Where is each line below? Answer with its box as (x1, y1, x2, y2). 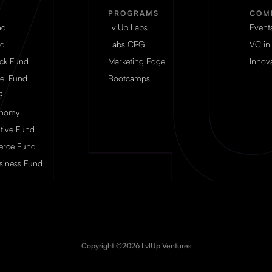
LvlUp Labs (107, 21, 148, 32)
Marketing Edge (107, 55, 165, 66)
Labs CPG (107, 38, 144, 49)
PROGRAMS (107, 8, 159, 18)
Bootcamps (107, 72, 150, 83)
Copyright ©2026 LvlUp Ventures (81, 240, 191, 250)
